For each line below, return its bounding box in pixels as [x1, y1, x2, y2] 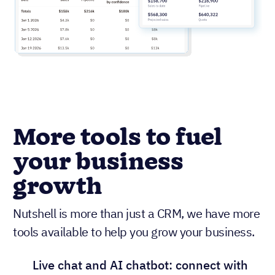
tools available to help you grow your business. [13, 223, 255, 240]
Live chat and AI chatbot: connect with [33, 256, 248, 273]
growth [13, 170, 103, 204]
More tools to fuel [13, 121, 222, 155]
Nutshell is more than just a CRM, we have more [13, 204, 260, 222]
